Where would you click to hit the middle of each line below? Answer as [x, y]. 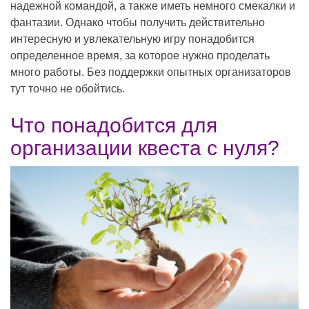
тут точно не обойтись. [68, 89]
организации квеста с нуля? [145, 148]
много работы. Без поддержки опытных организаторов [151, 72]
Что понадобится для [114, 126]
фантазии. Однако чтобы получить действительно [138, 23]
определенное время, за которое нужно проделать [140, 56]
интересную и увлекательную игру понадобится [132, 39]
